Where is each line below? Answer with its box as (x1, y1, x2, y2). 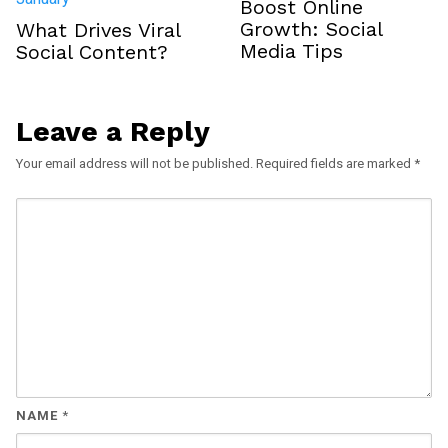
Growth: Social (240, 17, 382, 42)
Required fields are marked (256, 156, 414, 172)
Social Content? (16, 40, 168, 65)
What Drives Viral (16, 18, 180, 43)
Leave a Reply (16, 115, 210, 149)
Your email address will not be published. (16, 156, 253, 172)
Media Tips (240, 39, 343, 64)
